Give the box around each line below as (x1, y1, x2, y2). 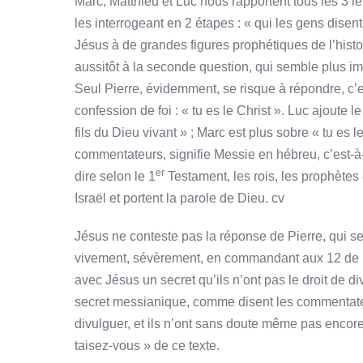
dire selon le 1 (75, 169, 156, 183)
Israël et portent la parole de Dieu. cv (75, 191, 284, 205)
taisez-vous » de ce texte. (75, 339, 220, 352)
